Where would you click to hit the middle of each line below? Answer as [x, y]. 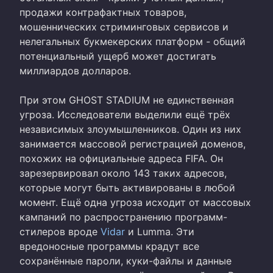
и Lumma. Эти [160, 231]
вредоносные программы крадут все [109, 246]
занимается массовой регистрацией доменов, [133, 144]
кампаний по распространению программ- [123, 217]
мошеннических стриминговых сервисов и [124, 27]
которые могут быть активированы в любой [127, 187]
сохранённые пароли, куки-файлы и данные [126, 261]
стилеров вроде [60, 231]
